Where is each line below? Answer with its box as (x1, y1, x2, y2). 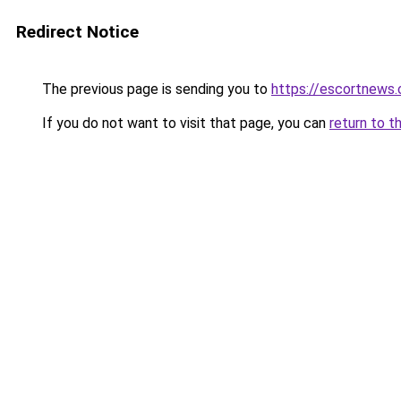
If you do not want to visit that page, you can (38, 115, 329, 132)
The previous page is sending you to (38, 81, 271, 98)
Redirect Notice (16, 21, 139, 42)
